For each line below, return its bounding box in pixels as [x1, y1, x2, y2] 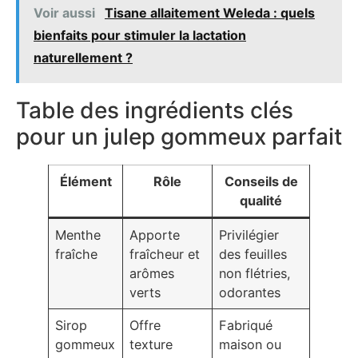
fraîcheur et [129, 245, 201, 262]
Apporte [129, 226, 181, 243]
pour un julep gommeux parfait [16, 122, 342, 150]
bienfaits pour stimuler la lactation [34, 26, 246, 43]
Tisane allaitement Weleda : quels [105, 4, 315, 21]
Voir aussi [34, 4, 98, 21]
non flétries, [219, 265, 292, 281]
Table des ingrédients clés [16, 96, 293, 124]
